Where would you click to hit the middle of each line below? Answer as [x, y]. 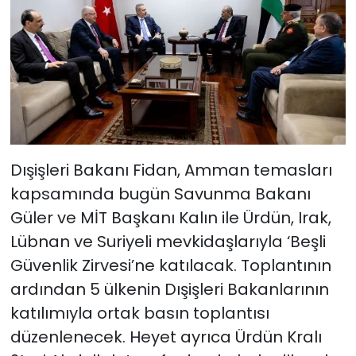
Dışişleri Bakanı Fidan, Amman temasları [171, 170]
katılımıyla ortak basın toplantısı [139, 313]
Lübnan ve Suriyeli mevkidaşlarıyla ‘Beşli [168, 242]
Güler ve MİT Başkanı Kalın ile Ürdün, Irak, [170, 218]
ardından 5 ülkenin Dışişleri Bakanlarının [169, 290]
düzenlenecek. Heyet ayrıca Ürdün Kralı [166, 337]
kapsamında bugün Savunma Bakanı [160, 194]
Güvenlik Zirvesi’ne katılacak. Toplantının [170, 266]
